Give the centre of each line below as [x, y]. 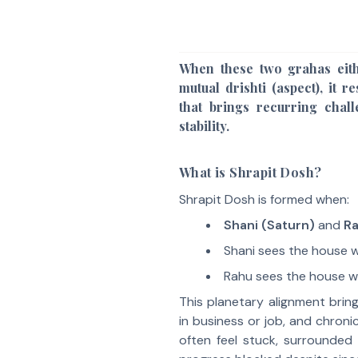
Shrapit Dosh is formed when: [264, 199]
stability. [204, 126]
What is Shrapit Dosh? [251, 172]
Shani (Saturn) [269, 225]
